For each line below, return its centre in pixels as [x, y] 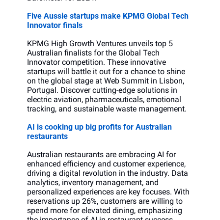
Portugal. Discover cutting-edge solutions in [102, 90]
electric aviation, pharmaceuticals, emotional [104, 100]
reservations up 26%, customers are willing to [105, 201]
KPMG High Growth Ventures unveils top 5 [100, 44]
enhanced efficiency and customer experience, [106, 164]
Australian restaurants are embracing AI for [101, 155]
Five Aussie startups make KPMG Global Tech [108, 16]
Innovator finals [55, 26]
